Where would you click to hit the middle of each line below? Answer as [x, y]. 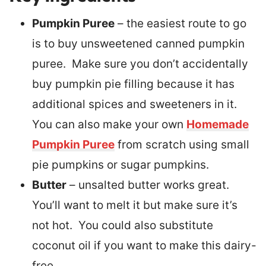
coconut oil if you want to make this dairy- [144, 245]
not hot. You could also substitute [123, 225]
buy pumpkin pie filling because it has [133, 84]
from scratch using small [182, 144]
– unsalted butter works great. [149, 185]
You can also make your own [109, 124]
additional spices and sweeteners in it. [136, 104]
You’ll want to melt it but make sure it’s [135, 205]
